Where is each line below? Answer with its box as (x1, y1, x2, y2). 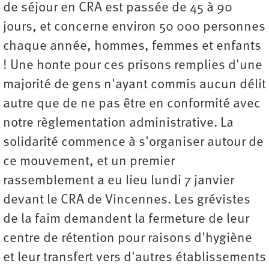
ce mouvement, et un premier (3, 154, 175, 169)
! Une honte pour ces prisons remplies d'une (3, 58, 262, 73)
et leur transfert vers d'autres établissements (3, 250, 266, 265)
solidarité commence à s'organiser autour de (3, 135, 264, 150)
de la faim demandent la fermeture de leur (3, 212, 249, 226)
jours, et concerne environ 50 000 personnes (3, 20, 265, 34)
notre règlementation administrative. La (3, 116, 234, 130)
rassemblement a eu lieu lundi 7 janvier (3, 174, 234, 188)
